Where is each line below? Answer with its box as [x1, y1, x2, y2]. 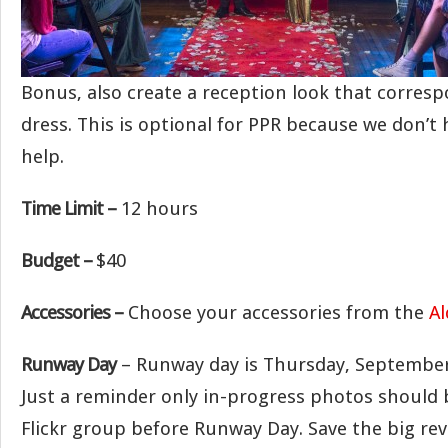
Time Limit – [21, 197, 116, 220]
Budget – [21, 249, 96, 272]
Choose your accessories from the [123, 301, 429, 324]
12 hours [116, 197, 198, 220]
